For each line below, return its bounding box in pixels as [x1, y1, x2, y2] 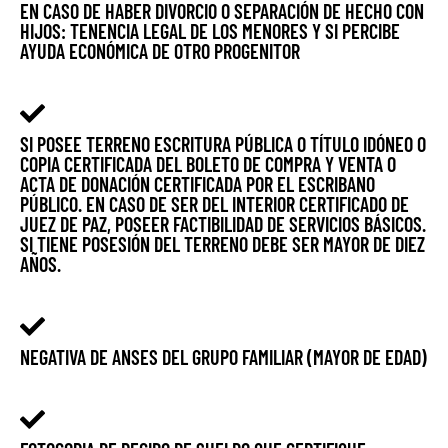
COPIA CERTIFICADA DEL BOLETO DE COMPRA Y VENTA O [20, 152, 396, 177]
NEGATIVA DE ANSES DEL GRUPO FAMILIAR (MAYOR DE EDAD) [20, 345, 427, 370]
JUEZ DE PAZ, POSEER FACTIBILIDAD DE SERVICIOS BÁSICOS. [20, 212, 426, 237]
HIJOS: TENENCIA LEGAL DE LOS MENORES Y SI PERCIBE [20, 19, 400, 44]
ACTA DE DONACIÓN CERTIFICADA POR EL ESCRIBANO [20, 172, 375, 197]
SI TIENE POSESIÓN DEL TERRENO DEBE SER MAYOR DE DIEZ [20, 232, 425, 257]
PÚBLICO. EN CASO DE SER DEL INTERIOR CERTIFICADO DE [20, 192, 409, 217]
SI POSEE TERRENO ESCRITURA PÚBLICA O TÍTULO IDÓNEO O [20, 132, 426, 157]
